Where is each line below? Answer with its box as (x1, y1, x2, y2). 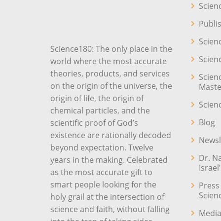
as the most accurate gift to (50, 167, 152, 178)
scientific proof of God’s (50, 117, 138, 128)
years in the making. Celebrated (50, 154, 168, 165)
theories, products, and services (50, 68, 170, 79)
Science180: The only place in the (50, 43, 172, 54)
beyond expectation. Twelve (50, 142, 153, 153)
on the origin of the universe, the (50, 80, 172, 91)
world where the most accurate (50, 56, 167, 67)
